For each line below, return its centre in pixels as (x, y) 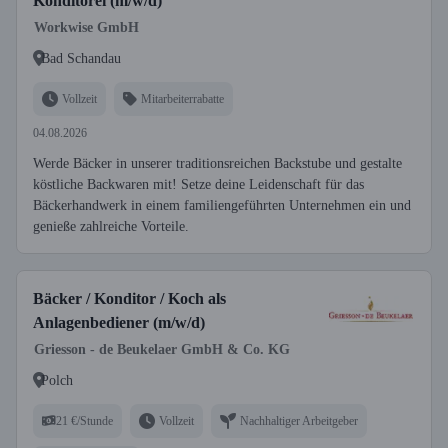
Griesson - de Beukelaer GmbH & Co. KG (162, 349)
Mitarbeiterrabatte (182, 98)
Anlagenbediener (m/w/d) (119, 322)
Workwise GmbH (86, 27)
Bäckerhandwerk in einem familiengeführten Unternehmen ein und (222, 205)
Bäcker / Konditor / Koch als (129, 298)
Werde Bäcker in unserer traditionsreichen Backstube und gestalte (217, 163)
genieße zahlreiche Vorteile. (111, 226)
